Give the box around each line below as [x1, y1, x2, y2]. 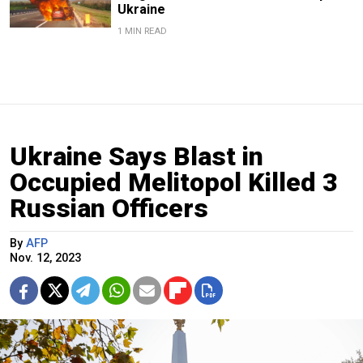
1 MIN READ [117, 25, 167, 36]
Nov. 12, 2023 [10, 250, 81, 265]
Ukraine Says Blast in [10, 140, 263, 172]
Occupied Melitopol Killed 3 [10, 166, 338, 198]
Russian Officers [10, 192, 208, 224]
